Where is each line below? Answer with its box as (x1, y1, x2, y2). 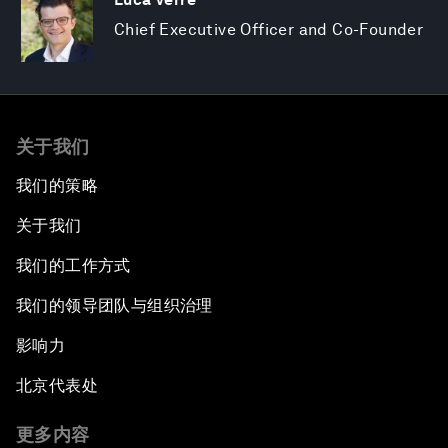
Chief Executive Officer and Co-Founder (114, 20, 424, 40)
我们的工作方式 (16, 256, 131, 276)
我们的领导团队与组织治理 (16, 296, 213, 316)
